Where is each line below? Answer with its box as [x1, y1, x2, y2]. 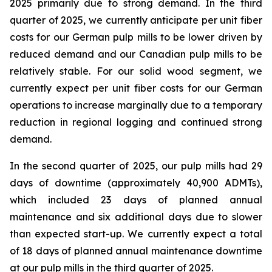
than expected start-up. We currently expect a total [10, 228, 262, 240]
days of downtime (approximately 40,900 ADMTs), [10, 177, 262, 189]
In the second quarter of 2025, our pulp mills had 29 [10, 160, 262, 172]
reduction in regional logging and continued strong [10, 116, 262, 128]
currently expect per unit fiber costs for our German [10, 82, 262, 94]
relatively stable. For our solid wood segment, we [10, 65, 262, 77]
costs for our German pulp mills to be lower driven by [10, 31, 262, 43]
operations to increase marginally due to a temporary [10, 99, 262, 111]
